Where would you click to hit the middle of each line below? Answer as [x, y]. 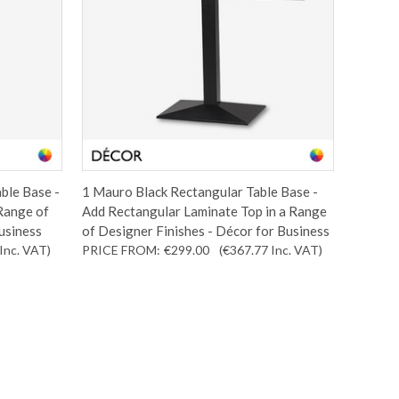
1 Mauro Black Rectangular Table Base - [200, 191]
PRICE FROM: [122, 249]
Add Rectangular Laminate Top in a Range [205, 211]
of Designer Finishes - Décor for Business [206, 230]
